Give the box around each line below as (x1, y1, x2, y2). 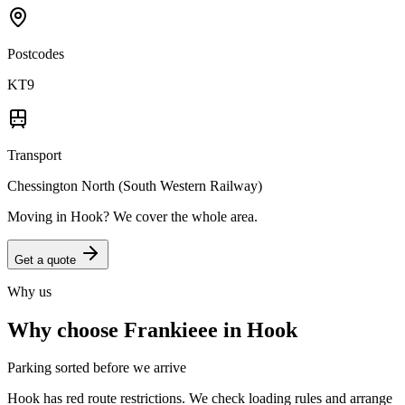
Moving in (7, 208, 71, 224)
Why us (7, 283, 52, 299)
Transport (7, 146, 61, 163)
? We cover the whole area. (103, 208, 258, 224)
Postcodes (7, 45, 64, 61)
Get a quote (14, 252, 80, 267)
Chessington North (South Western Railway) (7, 177, 262, 193)
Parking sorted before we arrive (7, 360, 186, 376)
